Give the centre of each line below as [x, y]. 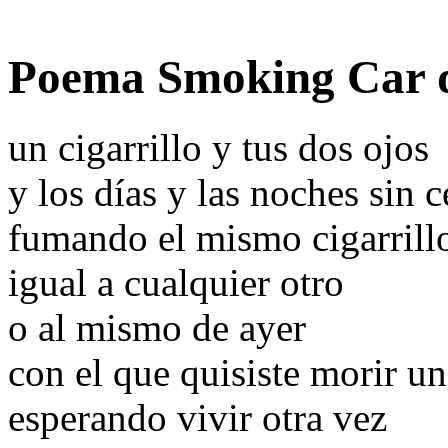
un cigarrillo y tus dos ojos [218, 148]
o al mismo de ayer [157, 328]
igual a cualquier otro [176, 283]
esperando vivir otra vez [197, 418]
